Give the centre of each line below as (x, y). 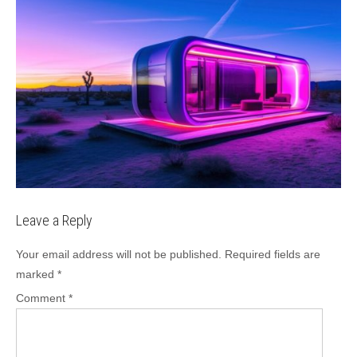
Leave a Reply (54, 220)
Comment (42, 298)
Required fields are (273, 254)
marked (37, 274)
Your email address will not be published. (119, 254)
